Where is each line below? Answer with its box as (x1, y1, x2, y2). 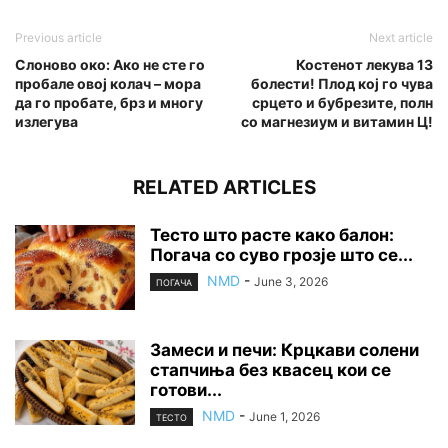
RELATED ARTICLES (132, 176, 316, 200)
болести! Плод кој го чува (251, 75, 433, 93)
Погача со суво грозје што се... (150, 245, 413, 266)
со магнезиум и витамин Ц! (241, 113, 433, 131)
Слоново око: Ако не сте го (15, 56, 205, 74)
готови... (150, 380, 222, 401)
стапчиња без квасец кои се (150, 360, 391, 381)
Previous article (15, 30, 102, 46)
